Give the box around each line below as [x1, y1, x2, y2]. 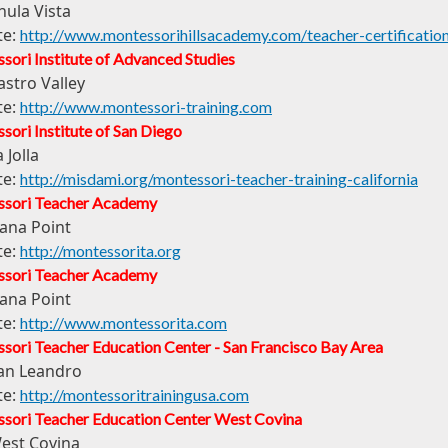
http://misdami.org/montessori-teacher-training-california [20, 169, 418, 189]
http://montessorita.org [20, 241, 181, 261]
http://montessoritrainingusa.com [20, 385, 249, 405]
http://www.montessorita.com [20, 313, 227, 333]
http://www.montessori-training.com [20, 97, 272, 117]
